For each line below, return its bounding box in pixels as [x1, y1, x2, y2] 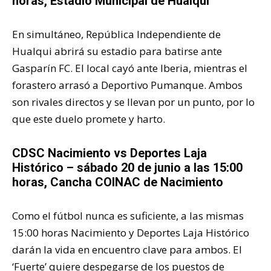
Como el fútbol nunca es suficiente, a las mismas [12, 208, 244, 223]
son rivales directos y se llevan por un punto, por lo [12, 94, 255, 109]
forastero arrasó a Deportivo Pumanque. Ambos [12, 77, 243, 92]
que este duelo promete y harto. [12, 111, 165, 126]
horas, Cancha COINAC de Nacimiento [12, 174, 223, 189]
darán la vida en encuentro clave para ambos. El [12, 242, 242, 256]
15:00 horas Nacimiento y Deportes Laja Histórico [12, 225, 249, 240]
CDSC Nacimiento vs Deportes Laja [12, 145, 207, 160]
